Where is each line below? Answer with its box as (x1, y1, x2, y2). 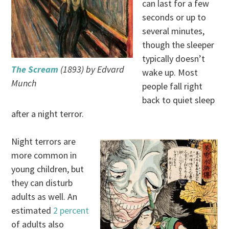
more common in (11, 149, 77, 162)
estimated (11, 204, 54, 217)
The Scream (11, 63, 59, 76)
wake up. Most (142, 66, 198, 79)
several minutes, (142, 25, 205, 37)
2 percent (53, 204, 89, 217)
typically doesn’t (142, 53, 205, 65)
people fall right (142, 80, 203, 93)
